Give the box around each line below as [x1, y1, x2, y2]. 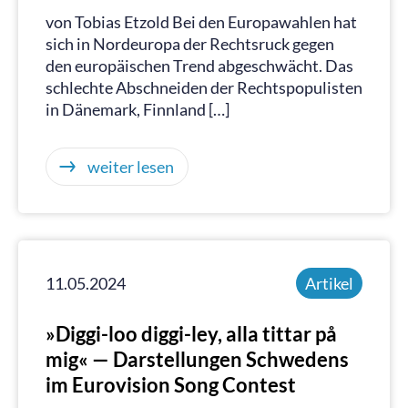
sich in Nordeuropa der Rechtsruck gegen [46, 34, 334, 54]
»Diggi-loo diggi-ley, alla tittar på [46, 321, 337, 346]
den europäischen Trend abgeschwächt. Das [46, 56, 353, 76]
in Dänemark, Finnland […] [46, 99, 229, 119]
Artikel [305, 273, 353, 293]
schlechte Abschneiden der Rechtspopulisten [46, 77, 362, 97]
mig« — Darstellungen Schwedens [46, 347, 349, 372]
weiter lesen [87, 157, 174, 177]
